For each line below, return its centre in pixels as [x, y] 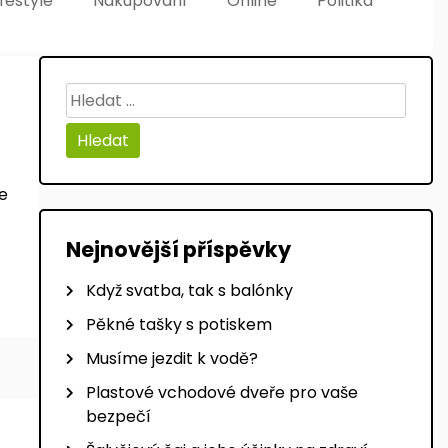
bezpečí [118, 417]
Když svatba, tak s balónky [189, 291]
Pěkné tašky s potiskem [178, 325]
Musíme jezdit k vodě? [171, 359]
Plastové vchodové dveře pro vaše [221, 393]
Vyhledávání [113, 94]
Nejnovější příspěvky [178, 250]
